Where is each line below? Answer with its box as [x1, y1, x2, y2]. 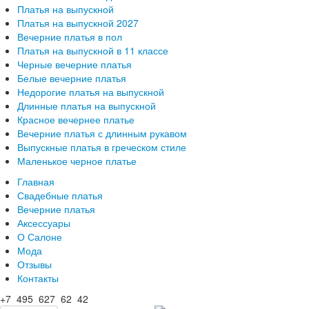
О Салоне [17, 229, 62, 243]
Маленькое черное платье [17, 153, 137, 168]
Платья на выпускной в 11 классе [17, 43, 168, 57]
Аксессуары [17, 215, 70, 230]
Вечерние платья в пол [17, 29, 122, 43]
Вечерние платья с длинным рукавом [17, 126, 187, 140]
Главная [17, 174, 54, 188]
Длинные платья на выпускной [17, 98, 156, 112]
